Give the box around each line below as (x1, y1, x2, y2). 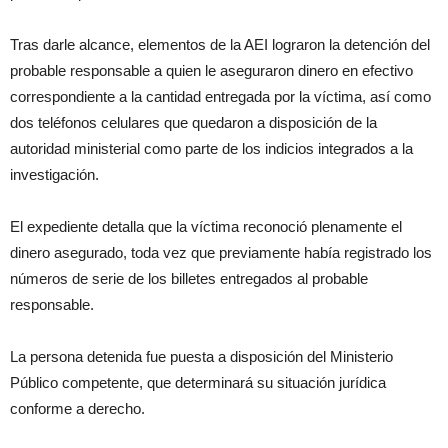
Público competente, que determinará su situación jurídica (10, 374, 386, 392)
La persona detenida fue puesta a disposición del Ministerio (10, 348, 393, 366)
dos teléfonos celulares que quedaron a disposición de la (10, 114, 377, 132)
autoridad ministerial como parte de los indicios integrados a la (10, 140, 413, 158)
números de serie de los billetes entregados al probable (10, 270, 368, 288)
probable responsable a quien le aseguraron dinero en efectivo (10, 62, 413, 80)
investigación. (10, 166, 99, 184)
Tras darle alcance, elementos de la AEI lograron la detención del (10, 36, 430, 54)
